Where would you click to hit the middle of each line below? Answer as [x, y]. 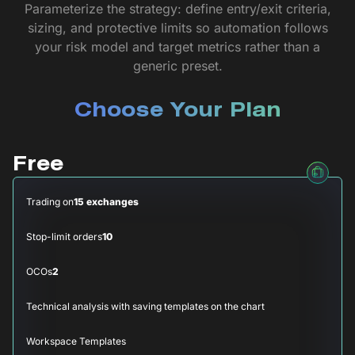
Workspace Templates [76, 341]
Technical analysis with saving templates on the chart [145, 306]
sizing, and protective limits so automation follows [177, 28]
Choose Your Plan [177, 112]
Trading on [50, 201]
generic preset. [177, 66]
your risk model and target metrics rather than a [177, 47]
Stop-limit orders [64, 236]
